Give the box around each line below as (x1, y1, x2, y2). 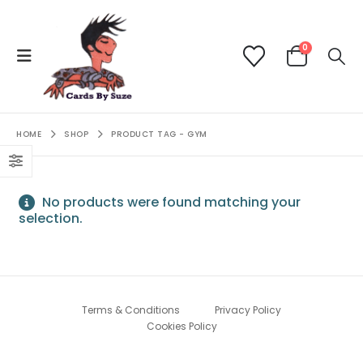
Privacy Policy (215, 302, 281, 317)
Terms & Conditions (82, 302, 180, 317)
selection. (19, 208, 83, 228)
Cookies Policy (146, 318, 217, 333)
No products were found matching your (39, 192, 301, 211)
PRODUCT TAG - (111, 127, 188, 140)
